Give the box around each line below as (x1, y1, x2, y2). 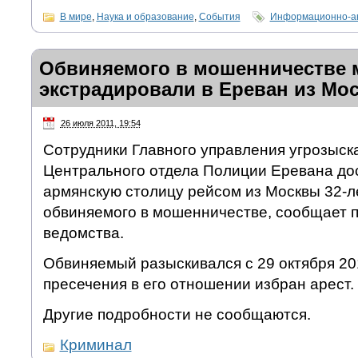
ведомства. (42, 225, 124, 242)
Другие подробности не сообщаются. (42, 306, 311, 324)
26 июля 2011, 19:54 (60, 117, 141, 128)
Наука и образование (96, 10, 194, 22)
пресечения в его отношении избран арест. (42, 276, 354, 293)
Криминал (59, 336, 132, 354)
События (198, 10, 241, 22)
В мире (59, 10, 92, 22)
